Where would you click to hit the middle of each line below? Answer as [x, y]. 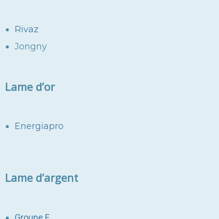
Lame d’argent [42, 178]
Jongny [31, 47]
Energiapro [39, 126]
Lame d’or [30, 87]
